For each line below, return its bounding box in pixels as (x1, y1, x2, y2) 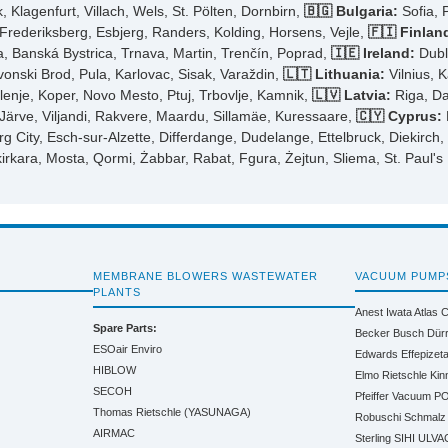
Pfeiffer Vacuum (355, 389, 432, 402)
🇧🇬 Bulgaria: (303, 2, 398, 19)
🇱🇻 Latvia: (311, 86, 391, 103)
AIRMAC (92, 426, 135, 439)
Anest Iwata (355, 305, 413, 318)
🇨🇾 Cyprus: (356, 107, 442, 124)
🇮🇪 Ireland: (330, 44, 415, 61)
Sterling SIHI (355, 431, 416, 444)
